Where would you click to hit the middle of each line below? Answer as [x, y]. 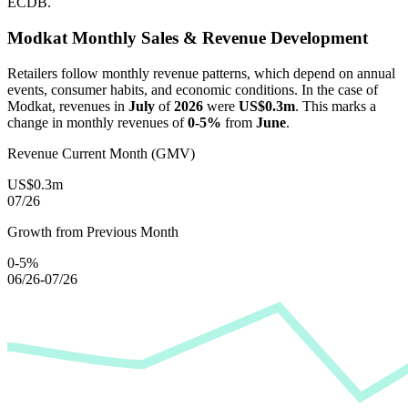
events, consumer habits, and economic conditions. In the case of [193, 89]
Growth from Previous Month [93, 231]
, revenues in [90, 106]
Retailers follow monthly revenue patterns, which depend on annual [201, 73]
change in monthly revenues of [97, 122]
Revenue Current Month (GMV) [101, 153]
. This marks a [336, 106]
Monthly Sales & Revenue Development [218, 37]
